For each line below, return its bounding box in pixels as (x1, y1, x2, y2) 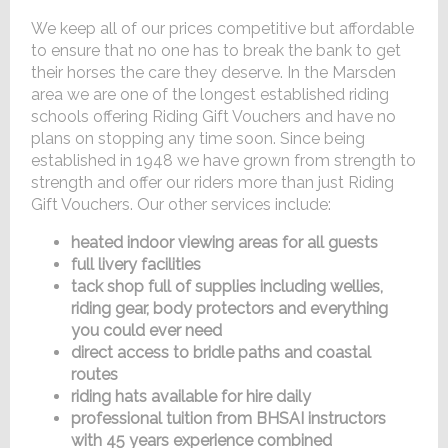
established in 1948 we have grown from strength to (31, 151, 417, 171)
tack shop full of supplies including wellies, (71, 277, 384, 297)
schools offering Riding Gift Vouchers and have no (31, 107, 397, 127)
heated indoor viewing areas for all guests (71, 233, 379, 253)
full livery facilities (71, 255, 206, 275)
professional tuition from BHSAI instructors (71, 409, 387, 429)
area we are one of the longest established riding (31, 85, 390, 105)
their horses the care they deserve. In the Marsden (31, 63, 397, 83)
